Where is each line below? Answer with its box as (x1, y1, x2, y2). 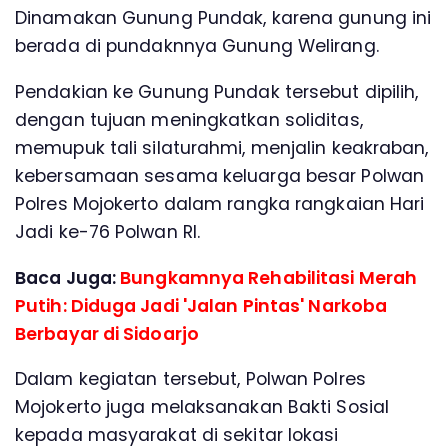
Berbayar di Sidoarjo (15, 321, 200, 346)
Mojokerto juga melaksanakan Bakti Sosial (15, 395, 390, 420)
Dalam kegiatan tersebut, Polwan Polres (15, 367, 366, 392)
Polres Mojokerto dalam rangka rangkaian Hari (15, 192, 425, 217)
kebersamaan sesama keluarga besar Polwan (15, 164, 425, 189)
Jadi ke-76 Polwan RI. (15, 220, 201, 245)
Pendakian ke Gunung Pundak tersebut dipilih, (15, 80, 419, 105)
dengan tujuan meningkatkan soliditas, (15, 108, 363, 133)
